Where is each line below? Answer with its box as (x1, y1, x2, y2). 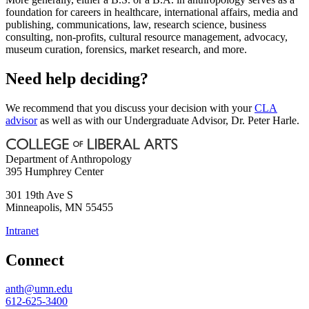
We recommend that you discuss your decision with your (6, 101, 255, 114)
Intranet (6, 224, 39, 237)
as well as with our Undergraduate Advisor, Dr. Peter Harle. (37, 114, 299, 126)
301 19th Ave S (6, 188, 73, 201)
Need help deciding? (6, 69, 148, 88)
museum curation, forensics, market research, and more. (6, 43, 247, 55)
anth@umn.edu (6, 283, 72, 295)
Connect (6, 250, 64, 269)
